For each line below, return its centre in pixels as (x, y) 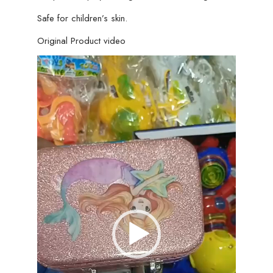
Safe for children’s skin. (82, 18)
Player (48, 79)
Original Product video (81, 41)
